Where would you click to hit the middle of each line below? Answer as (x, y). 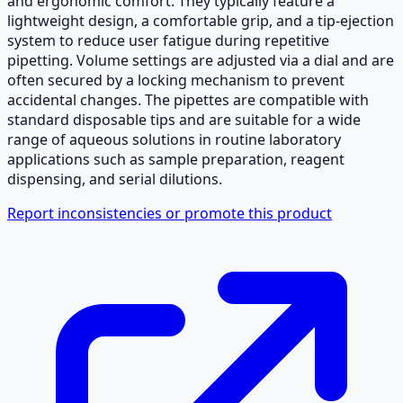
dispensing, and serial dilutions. (115, 179)
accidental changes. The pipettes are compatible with (188, 99)
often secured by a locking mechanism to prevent (176, 80)
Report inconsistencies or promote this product (170, 213)
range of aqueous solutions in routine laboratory (174, 139)
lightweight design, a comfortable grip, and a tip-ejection (201, 20)
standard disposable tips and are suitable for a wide (184, 119)
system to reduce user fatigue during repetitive (168, 40)
